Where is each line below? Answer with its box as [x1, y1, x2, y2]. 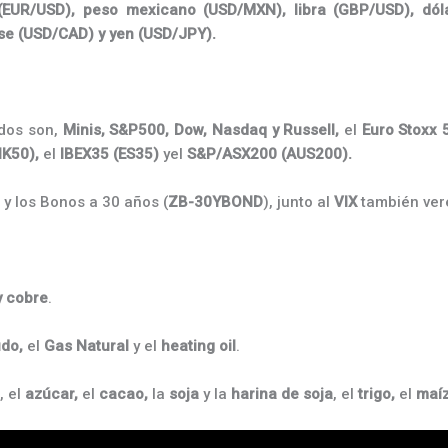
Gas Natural [44, 337, 129, 355]
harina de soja [231, 385, 333, 403]
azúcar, [25, 385, 78, 403]
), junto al [263, 193, 334, 211]
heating [161, 337, 215, 355]
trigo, [358, 385, 395, 403]
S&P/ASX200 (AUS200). [187, 145, 352, 163]
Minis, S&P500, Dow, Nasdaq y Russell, [57, 121, 340, 139]
